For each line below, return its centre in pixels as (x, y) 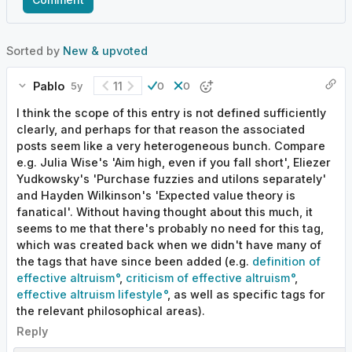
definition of (286, 261)
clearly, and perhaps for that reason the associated (161, 129)
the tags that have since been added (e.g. (134, 261)
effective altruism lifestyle (90, 294)
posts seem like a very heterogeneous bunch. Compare (171, 145)
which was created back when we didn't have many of (169, 244)
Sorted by (35, 51)
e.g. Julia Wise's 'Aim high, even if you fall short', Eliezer (174, 162)
